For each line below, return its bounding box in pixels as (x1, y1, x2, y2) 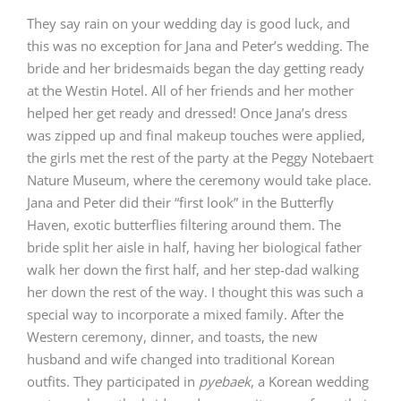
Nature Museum (27, 170, 126, 189)
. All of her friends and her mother (144, 81, 354, 99)
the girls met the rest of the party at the (27, 148, 271, 166)
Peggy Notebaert (271, 148, 373, 166)
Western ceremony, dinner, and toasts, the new (27, 327, 318, 346)
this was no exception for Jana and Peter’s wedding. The (27, 36, 369, 55)
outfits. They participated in (27, 371, 199, 390)
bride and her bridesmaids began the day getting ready (27, 58, 364, 77)
